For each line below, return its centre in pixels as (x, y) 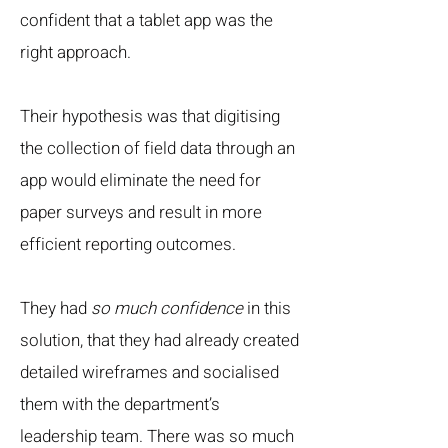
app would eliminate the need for (140, 180)
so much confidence (167, 308)
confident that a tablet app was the (146, 20)
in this (267, 308)
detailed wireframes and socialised (149, 372)
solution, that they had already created (159, 340)
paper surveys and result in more (141, 212)
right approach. (75, 52)
